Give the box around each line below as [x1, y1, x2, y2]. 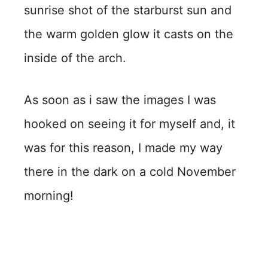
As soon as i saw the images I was [24, 93, 216, 107]
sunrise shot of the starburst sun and [24, 3, 232, 17]
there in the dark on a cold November [24, 165, 236, 179]
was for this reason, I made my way [24, 141, 223, 155]
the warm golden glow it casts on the [24, 27, 233, 41]
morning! [24, 188, 74, 203]
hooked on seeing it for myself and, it [24, 117, 235, 131]
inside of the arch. [24, 51, 126, 65]
